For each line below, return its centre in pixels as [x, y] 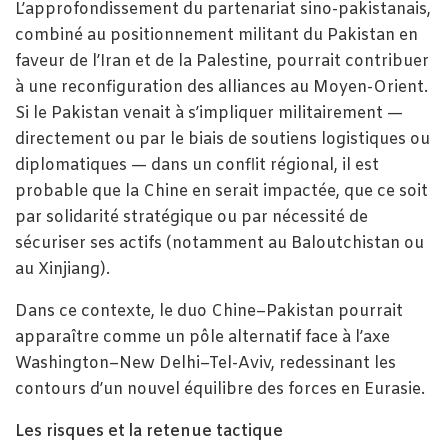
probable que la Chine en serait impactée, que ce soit [221, 192]
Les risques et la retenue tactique [151, 432]
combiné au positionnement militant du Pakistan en [216, 36]
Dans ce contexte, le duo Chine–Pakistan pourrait [209, 312]
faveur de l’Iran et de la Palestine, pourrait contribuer [222, 62]
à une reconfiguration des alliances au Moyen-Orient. [221, 88]
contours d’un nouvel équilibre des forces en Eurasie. [220, 390]
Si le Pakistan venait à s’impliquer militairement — [209, 114]
